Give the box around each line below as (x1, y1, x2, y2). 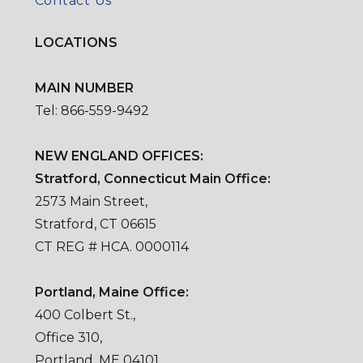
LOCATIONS (34, 34, 117, 50)
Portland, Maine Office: (34, 284, 189, 300)
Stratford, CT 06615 (34, 216, 156, 232)
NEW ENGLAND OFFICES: (34, 147, 203, 164)
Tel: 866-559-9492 (34, 102, 149, 118)
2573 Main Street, (34, 193, 147, 209)
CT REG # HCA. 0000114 (34, 238, 189, 254)
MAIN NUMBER (34, 79, 134, 96)
